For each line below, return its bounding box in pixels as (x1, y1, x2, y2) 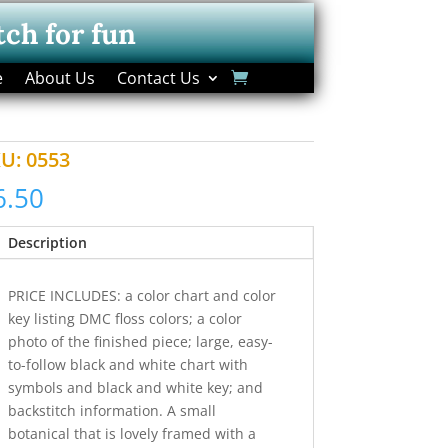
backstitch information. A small (7, 401, 228, 421)
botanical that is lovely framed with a (7, 424, 256, 444)
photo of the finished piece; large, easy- (7, 332, 273, 352)
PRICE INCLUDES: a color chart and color (7, 286, 276, 306)
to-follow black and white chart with (7, 355, 248, 375)
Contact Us (116, 66, 200, 89)
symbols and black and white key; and (7, 378, 263, 398)
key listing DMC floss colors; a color (7, 309, 242, 329)
